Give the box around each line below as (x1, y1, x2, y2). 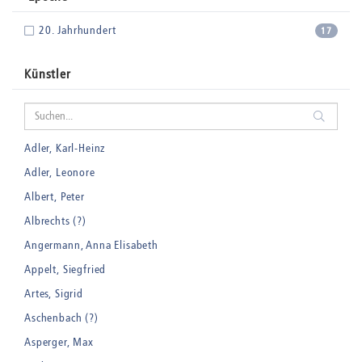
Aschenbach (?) (24, 310, 99, 325)
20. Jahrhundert (38, 23, 116, 37)
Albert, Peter (24, 189, 85, 204)
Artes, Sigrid (24, 286, 83, 301)
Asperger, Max (24, 335, 94, 349)
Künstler (24, 65, 71, 82)
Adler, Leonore (24, 165, 95, 179)
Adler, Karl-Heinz (24, 141, 106, 155)
